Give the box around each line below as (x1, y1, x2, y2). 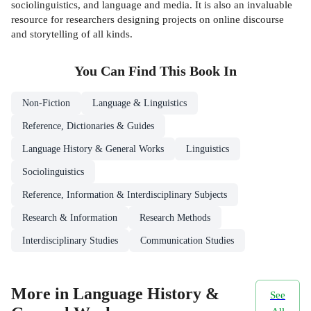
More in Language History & (11, 284, 219, 303)
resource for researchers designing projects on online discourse (11, 12, 284, 25)
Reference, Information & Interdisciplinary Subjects (22, 190, 227, 201)
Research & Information (22, 212, 117, 224)
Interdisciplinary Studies (22, 235, 118, 246)
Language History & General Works (22, 144, 164, 155)
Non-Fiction (22, 98, 70, 109)
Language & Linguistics (92, 98, 187, 109)
